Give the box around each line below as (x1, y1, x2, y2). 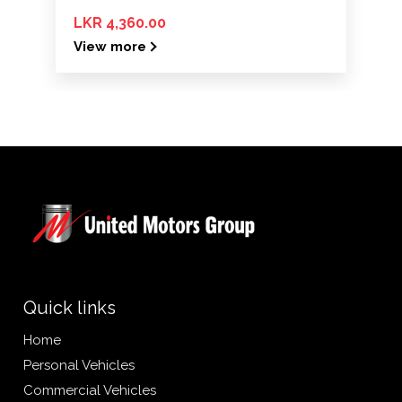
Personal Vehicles (23, 356, 135, 373)
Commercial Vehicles (23, 381, 157, 398)
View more (74, 38, 146, 55)
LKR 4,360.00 (74, 13, 166, 31)
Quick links (23, 296, 117, 319)
